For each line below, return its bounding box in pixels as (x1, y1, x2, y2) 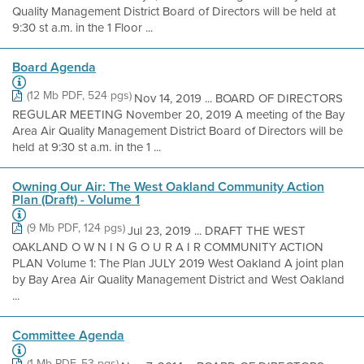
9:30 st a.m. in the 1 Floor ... (12, 19, 153, 37)
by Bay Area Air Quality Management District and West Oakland (12, 271, 344, 288)
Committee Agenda (12, 326, 124, 344)
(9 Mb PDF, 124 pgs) (27, 219, 125, 236)
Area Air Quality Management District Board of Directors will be (12, 122, 343, 140)
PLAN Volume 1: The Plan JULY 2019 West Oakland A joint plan (12, 254, 344, 272)
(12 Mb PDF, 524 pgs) (27, 87, 132, 104)
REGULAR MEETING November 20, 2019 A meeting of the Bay (12, 106, 344, 123)
